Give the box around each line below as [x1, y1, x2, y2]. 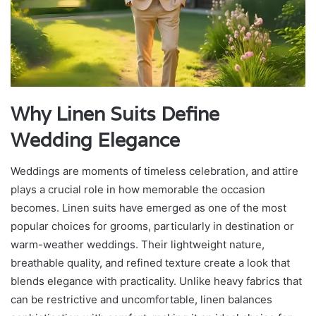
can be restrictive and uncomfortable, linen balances [11, 293, 272, 307]
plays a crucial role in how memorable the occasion [11, 183, 265, 197]
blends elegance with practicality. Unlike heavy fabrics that [11, 274, 302, 288]
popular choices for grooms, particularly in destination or [11, 219, 294, 233]
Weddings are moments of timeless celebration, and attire [11, 164, 298, 178]
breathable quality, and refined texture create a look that [11, 256, 290, 270]
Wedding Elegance [11, 127, 180, 152]
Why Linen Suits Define [11, 101, 219, 126]
